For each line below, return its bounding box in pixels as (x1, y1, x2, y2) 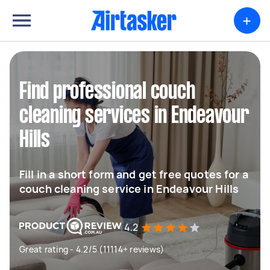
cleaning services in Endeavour (19, 105, 249, 127)
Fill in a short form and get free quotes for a (19, 167, 248, 181)
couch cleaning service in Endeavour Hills (19, 181, 239, 196)
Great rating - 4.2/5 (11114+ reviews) (19, 243, 165, 255)
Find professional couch (19, 81, 195, 103)
